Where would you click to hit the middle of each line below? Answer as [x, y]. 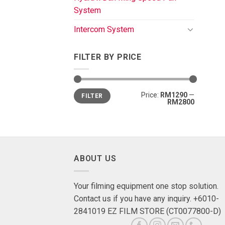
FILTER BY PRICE [108, 57]
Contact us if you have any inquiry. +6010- [146, 198]
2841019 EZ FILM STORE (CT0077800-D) [147, 211]
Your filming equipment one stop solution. [146, 186]
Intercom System [104, 29]
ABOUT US [95, 158]
